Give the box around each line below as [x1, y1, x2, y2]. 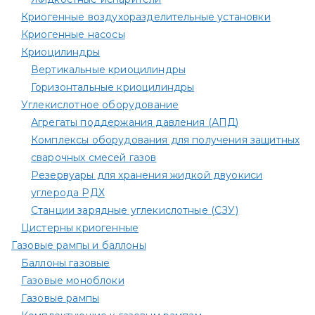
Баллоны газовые [21, 257, 110, 270]
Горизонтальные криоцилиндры [31, 81, 195, 94]
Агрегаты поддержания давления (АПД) [31, 116, 239, 129]
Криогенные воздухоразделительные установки [21, 11, 271, 24]
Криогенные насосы [21, 28, 125, 41]
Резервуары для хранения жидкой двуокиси [31, 169, 263, 182]
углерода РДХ [31, 186, 105, 200]
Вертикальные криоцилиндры [31, 63, 186, 77]
